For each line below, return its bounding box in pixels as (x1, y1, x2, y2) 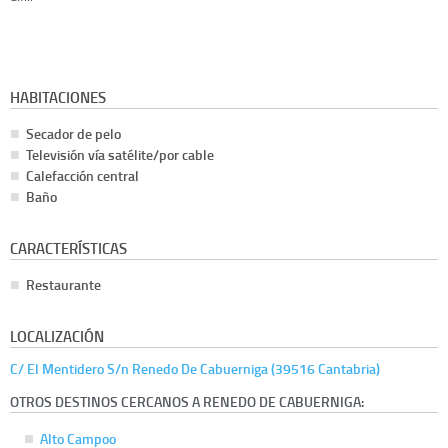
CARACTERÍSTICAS (10, 237, 127, 260)
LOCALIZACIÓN (10, 325, 104, 348)
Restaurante (26, 275, 101, 295)
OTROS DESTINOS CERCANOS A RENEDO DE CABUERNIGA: (10, 391, 364, 411)
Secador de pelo (26, 124, 121, 144)
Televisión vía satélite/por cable (26, 145, 214, 165)
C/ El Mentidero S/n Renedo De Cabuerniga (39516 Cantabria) (10, 359, 380, 379)
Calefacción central (26, 166, 139, 186)
